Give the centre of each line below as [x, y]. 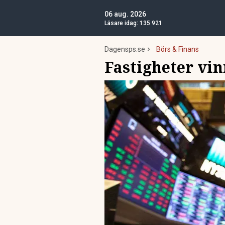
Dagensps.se [125, 49]
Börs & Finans [178, 49]
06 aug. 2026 [125, 14]
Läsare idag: [122, 23]
